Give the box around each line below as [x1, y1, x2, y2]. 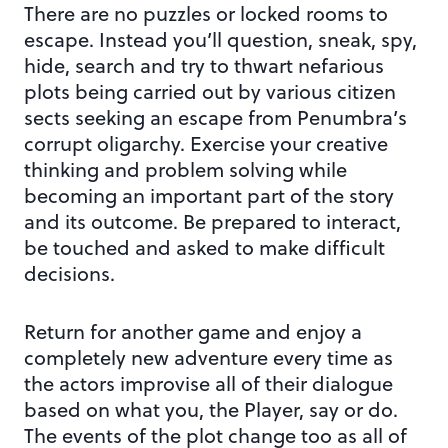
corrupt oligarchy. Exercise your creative [24, 128, 388, 158]
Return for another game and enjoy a [24, 316, 362, 346]
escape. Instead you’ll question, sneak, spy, [24, 24, 417, 54]
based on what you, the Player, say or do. [24, 394, 398, 424]
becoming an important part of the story [24, 180, 394, 210]
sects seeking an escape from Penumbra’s [24, 102, 407, 132]
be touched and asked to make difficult [24, 232, 385, 262]
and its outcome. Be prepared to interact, [24, 206, 401, 236]
